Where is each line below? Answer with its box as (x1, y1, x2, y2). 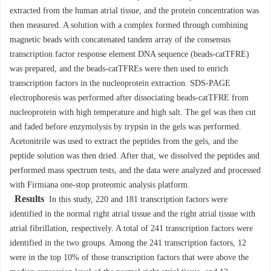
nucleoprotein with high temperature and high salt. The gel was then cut (10, 108, 256, 117)
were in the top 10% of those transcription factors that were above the (10, 253, 249, 263)
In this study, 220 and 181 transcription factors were (44, 195, 227, 204)
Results (15, 194, 44, 205)
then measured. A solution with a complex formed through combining (10, 21, 248, 30)
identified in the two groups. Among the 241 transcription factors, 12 (10, 238, 246, 248)
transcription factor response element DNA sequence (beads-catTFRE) (10, 50, 249, 59)
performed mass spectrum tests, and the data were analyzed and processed (10, 166, 261, 175)
